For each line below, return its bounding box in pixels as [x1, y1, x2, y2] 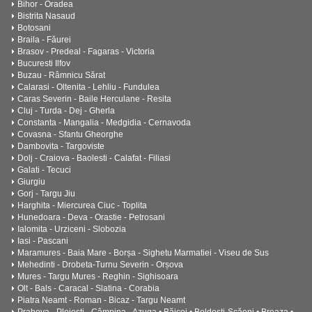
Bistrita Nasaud [17, 11, 75, 21]
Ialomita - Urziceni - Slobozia [17, 224, 126, 234]
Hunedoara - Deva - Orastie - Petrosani [17, 212, 165, 222]
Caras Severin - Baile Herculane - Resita [17, 94, 171, 104]
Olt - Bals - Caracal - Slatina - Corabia [17, 283, 159, 293]
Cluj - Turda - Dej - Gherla [17, 106, 115, 116]
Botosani [17, 23, 51, 33]
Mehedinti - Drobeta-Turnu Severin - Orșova [17, 260, 183, 270]
